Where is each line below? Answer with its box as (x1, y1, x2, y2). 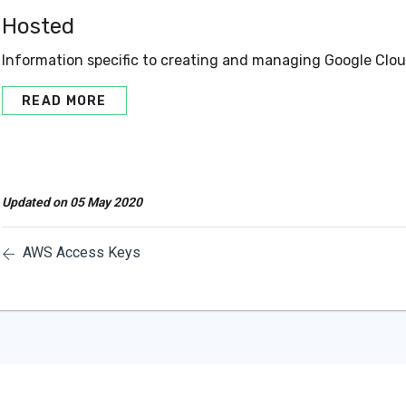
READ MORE (22, 92, 107, 108)
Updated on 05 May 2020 (2, 194, 142, 209)
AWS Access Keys (23, 243, 140, 261)
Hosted (2, 13, 74, 39)
